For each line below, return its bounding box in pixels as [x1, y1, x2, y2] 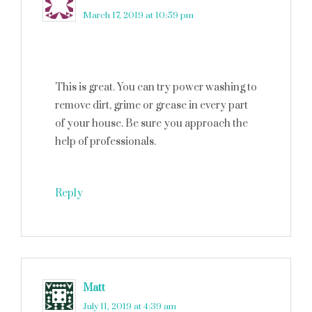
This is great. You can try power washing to [55, 81, 257, 94]
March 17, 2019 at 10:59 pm [83, 10, 194, 21]
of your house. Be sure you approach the [55, 117, 248, 130]
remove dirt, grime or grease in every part [55, 99, 248, 112]
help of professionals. [55, 135, 156, 148]
